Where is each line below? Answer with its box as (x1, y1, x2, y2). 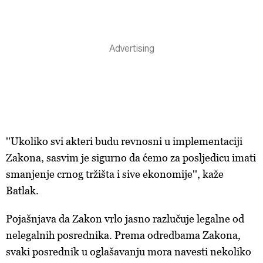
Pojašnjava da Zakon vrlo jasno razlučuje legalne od (6, 213, 244, 225)
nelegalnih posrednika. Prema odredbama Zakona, (6, 229, 241, 241)
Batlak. (6, 184, 39, 197)
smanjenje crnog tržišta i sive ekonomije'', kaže (6, 168, 224, 180)
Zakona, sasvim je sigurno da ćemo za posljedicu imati (6, 151, 256, 164)
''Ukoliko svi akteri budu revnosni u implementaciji (6, 135, 242, 147)
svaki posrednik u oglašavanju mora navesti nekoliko (6, 245, 251, 258)
